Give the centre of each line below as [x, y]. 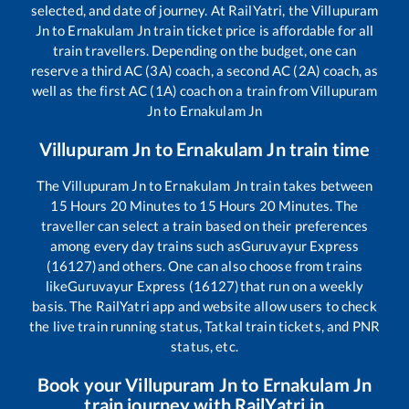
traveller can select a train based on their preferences [204, 225]
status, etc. [204, 346]
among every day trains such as [145, 245]
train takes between [310, 185]
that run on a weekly [302, 285]
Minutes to [163, 205]
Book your [81, 384]
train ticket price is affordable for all [262, 30]
